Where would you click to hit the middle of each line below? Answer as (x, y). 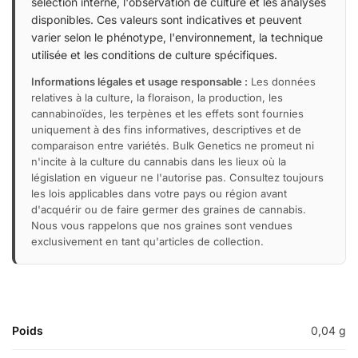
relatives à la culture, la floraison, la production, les (157, 97)
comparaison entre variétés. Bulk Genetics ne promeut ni (173, 145)
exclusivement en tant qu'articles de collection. (147, 241)
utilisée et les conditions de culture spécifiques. (154, 54)
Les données (282, 81)
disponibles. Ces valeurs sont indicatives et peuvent (167, 19)
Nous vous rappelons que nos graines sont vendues (162, 225)
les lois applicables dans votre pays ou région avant (159, 193)
